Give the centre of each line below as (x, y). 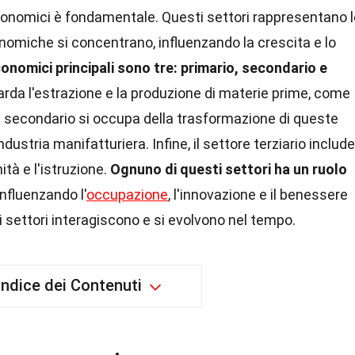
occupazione (127, 195)
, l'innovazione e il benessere (258, 195)
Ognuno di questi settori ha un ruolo (229, 169)
